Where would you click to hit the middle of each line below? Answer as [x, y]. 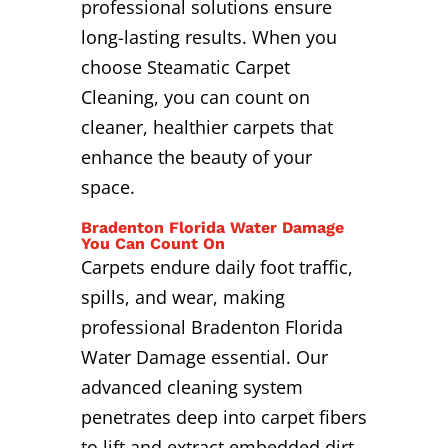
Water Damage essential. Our [204, 357]
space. [107, 187]
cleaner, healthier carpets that [206, 127]
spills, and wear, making [182, 297]
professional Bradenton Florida [211, 327]
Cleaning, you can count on [195, 97]
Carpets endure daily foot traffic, [216, 267]
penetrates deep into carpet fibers [223, 417]
